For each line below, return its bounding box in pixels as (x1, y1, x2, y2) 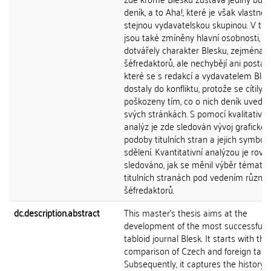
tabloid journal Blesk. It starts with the (124, 229, 269, 246)
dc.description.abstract (14, 204, 100, 221)
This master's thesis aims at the (124, 204, 247, 221)
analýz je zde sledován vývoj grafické (124, 117, 266, 134)
